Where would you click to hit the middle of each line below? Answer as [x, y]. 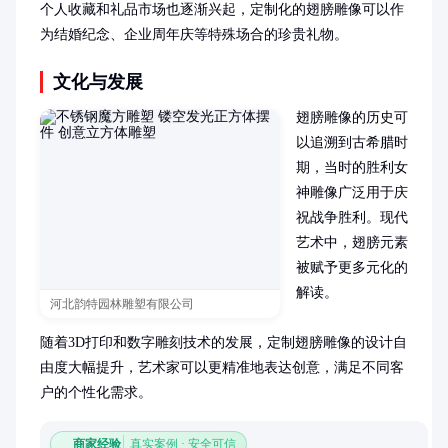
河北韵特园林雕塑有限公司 [122, 304]
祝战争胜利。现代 [352, 217]
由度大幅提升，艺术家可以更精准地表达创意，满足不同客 [222, 367]
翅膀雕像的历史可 [352, 117]
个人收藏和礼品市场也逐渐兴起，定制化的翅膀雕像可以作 [222, 9]
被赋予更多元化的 [352, 267]
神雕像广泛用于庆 [352, 192]
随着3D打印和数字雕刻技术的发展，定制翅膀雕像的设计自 [223, 342]
